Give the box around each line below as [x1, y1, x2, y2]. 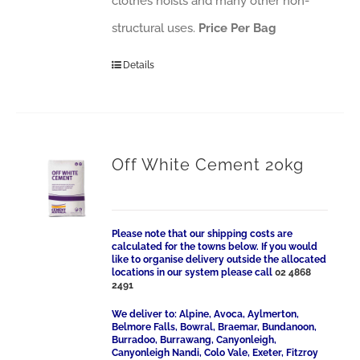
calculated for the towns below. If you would [112, 241, 318, 252]
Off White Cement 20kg [112, 155, 305, 174]
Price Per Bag [198, 21, 277, 35]
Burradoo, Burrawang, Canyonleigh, [112, 334, 277, 346]
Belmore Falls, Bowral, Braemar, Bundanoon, [112, 321, 317, 333]
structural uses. [112, 21, 199, 35]
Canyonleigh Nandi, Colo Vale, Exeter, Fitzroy [112, 347, 319, 358]
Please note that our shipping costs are [112, 228, 293, 239]
